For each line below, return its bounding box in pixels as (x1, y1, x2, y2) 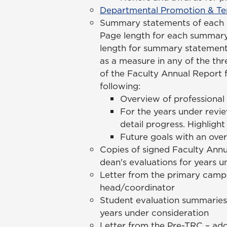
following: (100, 80, 140, 93)
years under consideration (100, 207, 211, 219)
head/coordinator (100, 181, 177, 194)
